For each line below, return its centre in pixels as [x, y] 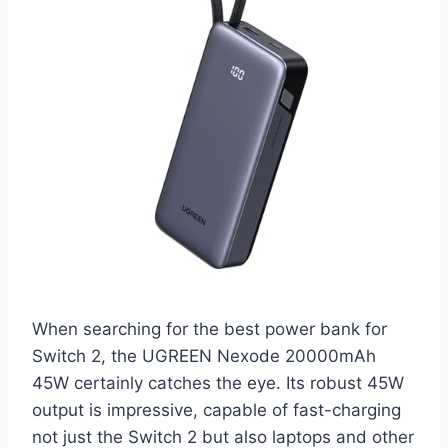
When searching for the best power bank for [209, 328]
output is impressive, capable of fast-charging [216, 409]
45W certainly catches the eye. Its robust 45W [218, 382]
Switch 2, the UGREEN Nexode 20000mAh [204, 355]
